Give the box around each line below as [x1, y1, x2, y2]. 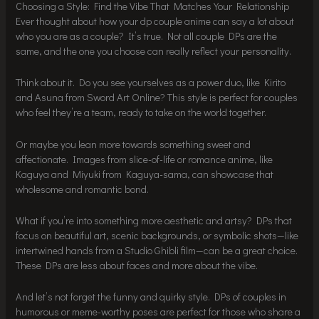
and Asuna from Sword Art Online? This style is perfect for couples [16, 90, 298, 105]
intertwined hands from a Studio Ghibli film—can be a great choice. [16, 244, 298, 258]
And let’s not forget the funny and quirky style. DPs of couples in [16, 290, 287, 304]
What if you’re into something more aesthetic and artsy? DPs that [16, 214, 293, 228]
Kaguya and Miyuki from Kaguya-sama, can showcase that [16, 167, 274, 181]
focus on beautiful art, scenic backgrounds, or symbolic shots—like [16, 229, 299, 243]
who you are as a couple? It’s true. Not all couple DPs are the [16, 29, 278, 43]
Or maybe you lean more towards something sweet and [16, 137, 251, 151]
